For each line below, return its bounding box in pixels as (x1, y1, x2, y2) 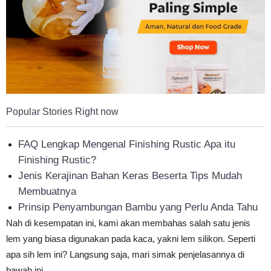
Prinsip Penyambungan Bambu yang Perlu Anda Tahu (18, 201, 258, 213)
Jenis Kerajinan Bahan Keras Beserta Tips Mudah (18, 169, 242, 181)
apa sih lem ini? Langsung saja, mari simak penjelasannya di (6, 249, 244, 260)
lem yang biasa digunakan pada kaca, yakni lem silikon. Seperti (6, 233, 255, 244)
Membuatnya (18, 185, 76, 197)
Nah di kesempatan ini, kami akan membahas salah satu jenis (6, 217, 250, 228)
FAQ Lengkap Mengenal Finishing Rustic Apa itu (18, 138, 235, 150)
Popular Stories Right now (6, 106, 119, 117)
